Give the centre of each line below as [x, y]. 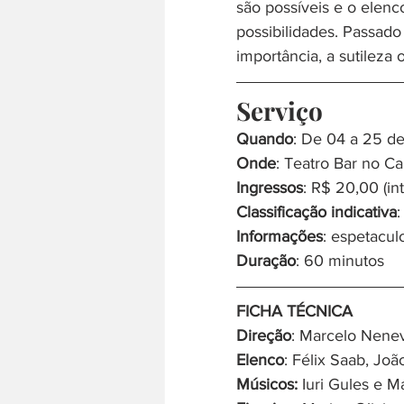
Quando [265, 139]
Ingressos [270, 188]
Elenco [260, 360]
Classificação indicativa [317, 212]
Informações [280, 237]
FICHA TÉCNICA [294, 312]
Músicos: [267, 385]
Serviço [280, 111]
